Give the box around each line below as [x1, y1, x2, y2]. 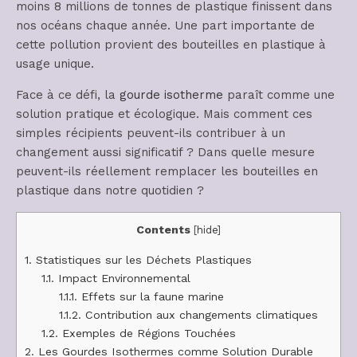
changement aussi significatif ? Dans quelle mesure [16, 145, 315, 160]
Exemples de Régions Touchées [58, 326, 237, 339]
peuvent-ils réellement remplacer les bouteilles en [16, 164, 318, 179]
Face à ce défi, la [16, 88, 120, 103]
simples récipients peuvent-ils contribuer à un [16, 126, 285, 141]
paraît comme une [223, 88, 335, 103]
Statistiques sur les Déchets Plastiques [32, 253, 252, 266]
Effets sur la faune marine [76, 289, 224, 303]
